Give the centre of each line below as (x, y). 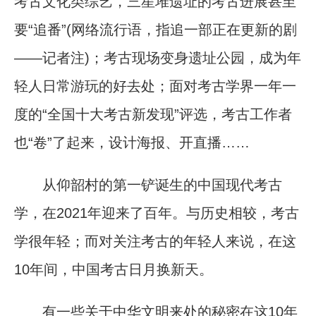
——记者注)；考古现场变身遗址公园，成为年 (158, 57)
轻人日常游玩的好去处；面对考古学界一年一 (155, 86)
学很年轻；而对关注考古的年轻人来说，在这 (155, 241)
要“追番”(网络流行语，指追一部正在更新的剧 (156, 29)
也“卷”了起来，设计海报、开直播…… (132, 142)
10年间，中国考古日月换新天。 (114, 269)
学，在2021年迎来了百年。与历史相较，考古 (157, 213)
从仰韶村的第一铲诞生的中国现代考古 (148, 184)
